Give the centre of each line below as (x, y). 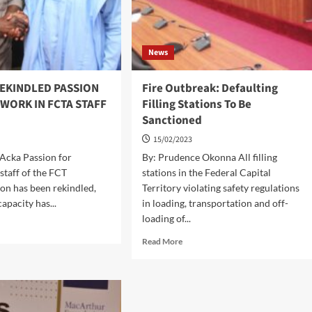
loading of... (166, 218)
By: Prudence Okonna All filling (209, 157)
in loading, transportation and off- (215, 203)
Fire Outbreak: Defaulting (210, 88)
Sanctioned (172, 120)
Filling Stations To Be (196, 104)
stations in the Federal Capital (206, 172)
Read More (162, 241)
